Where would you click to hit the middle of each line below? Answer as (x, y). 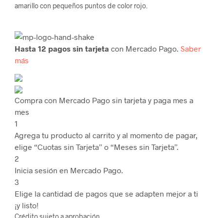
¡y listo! (27, 205)
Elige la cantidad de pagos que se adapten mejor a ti (106, 193)
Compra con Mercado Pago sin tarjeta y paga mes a (104, 100)
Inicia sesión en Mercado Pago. (69, 170)
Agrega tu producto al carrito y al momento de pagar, (106, 135)
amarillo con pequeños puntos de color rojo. (81, 5)
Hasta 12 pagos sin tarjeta (62, 48)
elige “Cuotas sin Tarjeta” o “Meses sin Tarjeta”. (97, 146)
